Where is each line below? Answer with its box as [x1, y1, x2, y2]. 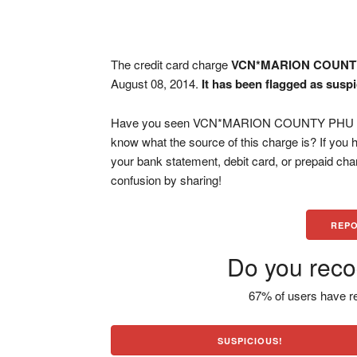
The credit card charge [111, 56, 232, 73]
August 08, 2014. [111, 75, 202, 92]
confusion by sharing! [111, 171, 222, 188]
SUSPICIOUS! [218, 335, 284, 347]
